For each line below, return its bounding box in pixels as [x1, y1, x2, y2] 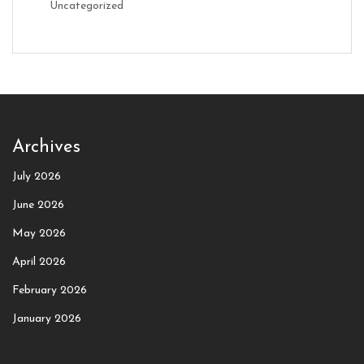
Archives [12, 137, 80, 157]
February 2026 [12, 284, 87, 297]
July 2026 [12, 171, 61, 184]
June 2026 [12, 199, 64, 212]
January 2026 [12, 313, 81, 326]
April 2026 [12, 256, 66, 269]
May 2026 [12, 227, 66, 240]
